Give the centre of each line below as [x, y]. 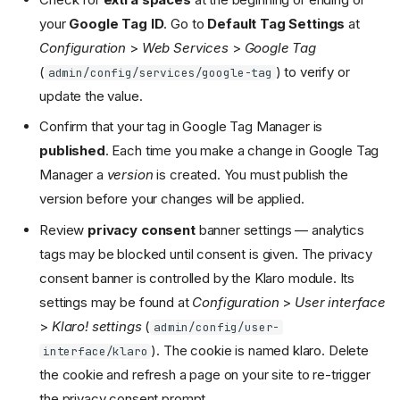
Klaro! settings [96, 326]
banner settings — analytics [279, 229]
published [72, 151]
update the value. [91, 96]
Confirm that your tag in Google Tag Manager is [181, 127]
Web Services [185, 47]
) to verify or [312, 71]
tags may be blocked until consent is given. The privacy [206, 254]
